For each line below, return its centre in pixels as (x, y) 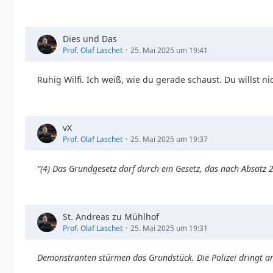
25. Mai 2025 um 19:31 (169, 228)
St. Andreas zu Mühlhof (111, 217)
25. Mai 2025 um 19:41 (169, 50)
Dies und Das (90, 39)
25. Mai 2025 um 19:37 (169, 139)
